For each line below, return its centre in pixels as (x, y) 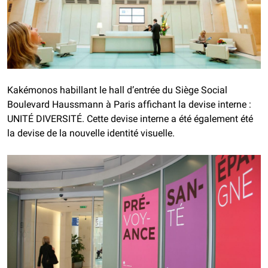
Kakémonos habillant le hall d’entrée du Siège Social (117, 90)
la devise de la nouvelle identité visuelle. (91, 133)
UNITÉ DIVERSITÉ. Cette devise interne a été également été (130, 119)
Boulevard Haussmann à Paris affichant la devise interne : (129, 105)
